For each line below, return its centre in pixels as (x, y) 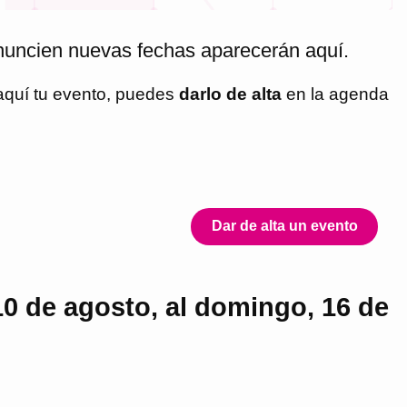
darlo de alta (230, 94)
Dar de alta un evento (284, 226)
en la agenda (335, 94)
